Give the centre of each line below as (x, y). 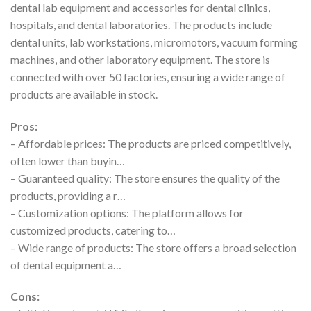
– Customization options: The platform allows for (127, 212)
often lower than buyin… (68, 160)
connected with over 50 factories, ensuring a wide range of (148, 76)
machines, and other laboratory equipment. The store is (140, 59)
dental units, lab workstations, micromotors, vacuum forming (154, 42)
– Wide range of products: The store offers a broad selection (153, 247)
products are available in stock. (84, 94)
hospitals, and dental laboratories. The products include (141, 24)
